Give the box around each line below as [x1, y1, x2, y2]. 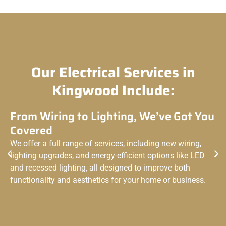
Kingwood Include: [51, 79, 175, 101]
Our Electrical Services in [31, 61, 195, 83]
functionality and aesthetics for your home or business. [10, 175, 206, 185]
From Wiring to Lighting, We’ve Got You [10, 107, 214, 125]
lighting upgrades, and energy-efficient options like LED [10, 150, 205, 160]
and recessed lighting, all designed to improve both [10, 162, 190, 173]
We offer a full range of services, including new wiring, [10, 138, 201, 148]
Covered [10, 121, 52, 139]
